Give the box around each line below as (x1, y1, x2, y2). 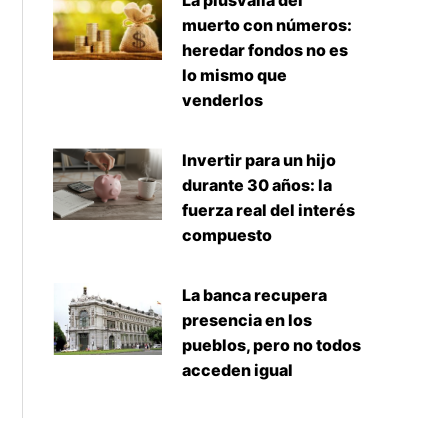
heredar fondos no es (181, 40, 348, 61)
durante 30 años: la (181, 175, 332, 196)
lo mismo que (181, 65, 287, 86)
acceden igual (181, 360, 293, 381)
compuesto (181, 225, 272, 246)
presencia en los (181, 310, 312, 331)
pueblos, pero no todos (181, 335, 361, 356)
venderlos (181, 90, 263, 111)
